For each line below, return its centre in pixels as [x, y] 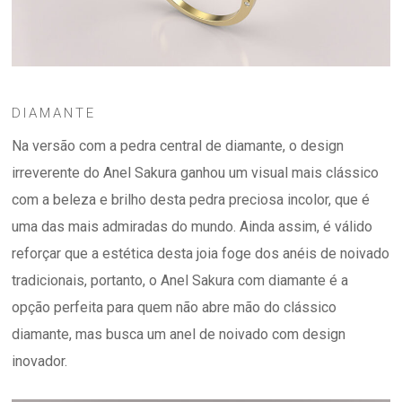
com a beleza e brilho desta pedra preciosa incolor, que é [191, 199]
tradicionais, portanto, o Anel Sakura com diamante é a [180, 280]
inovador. [40, 361]
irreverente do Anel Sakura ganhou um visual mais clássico [196, 172]
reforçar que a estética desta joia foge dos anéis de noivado [201, 253]
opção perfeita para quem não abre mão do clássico [175, 307]
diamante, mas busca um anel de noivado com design [179, 334]
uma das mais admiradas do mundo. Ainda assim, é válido [192, 226]
